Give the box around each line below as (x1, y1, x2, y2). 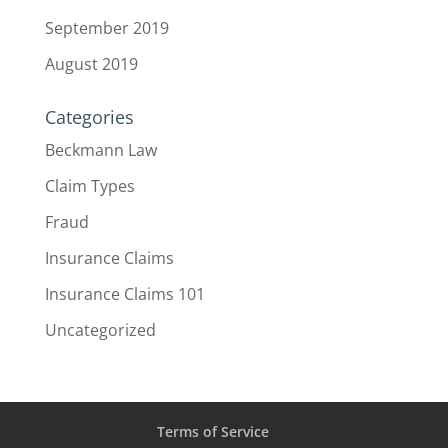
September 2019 (44, 17, 169, 39)
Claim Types (44, 175, 135, 197)
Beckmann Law (44, 139, 157, 161)
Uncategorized (44, 319, 156, 341)
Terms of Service (156, 422, 269, 441)
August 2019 (44, 53, 138, 75)
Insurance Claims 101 (44, 283, 205, 305)
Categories (44, 105, 134, 129)
